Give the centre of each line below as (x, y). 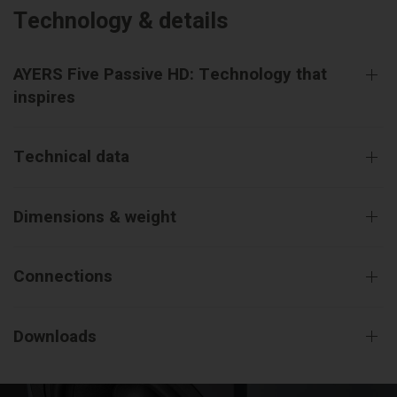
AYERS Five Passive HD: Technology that (170, 74)
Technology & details (121, 21)
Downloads (55, 336)
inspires (44, 97)
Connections (63, 277)
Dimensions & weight (95, 217)
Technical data (71, 157)
